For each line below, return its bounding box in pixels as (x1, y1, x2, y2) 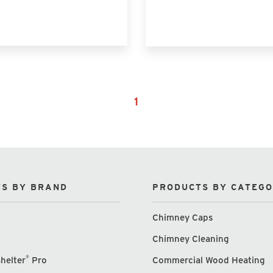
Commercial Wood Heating (152, 253, 266, 266)
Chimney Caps (152, 211, 213, 224)
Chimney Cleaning (152, 232, 230, 245)
